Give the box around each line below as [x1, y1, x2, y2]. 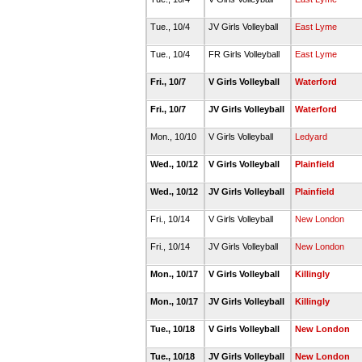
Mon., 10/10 [150, 132, 199, 141]
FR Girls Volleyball [208, 49, 282, 59]
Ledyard [295, 132, 327, 141]
